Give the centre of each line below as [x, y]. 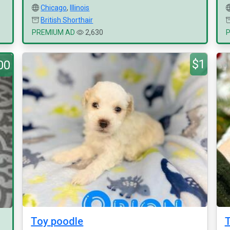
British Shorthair [67, 20]
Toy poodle [57, 221]
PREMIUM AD [54, 32]
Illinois [80, 8]
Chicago [54, 8]
